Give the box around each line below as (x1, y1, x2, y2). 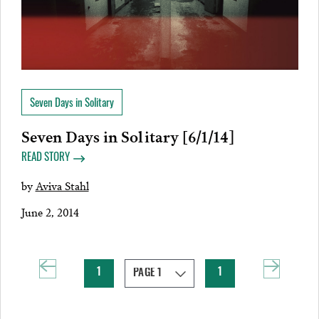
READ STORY (21, 152, 70, 164)
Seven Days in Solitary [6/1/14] (21, 123, 234, 147)
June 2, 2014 (21, 203, 79, 221)
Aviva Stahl (35, 177, 89, 194)
